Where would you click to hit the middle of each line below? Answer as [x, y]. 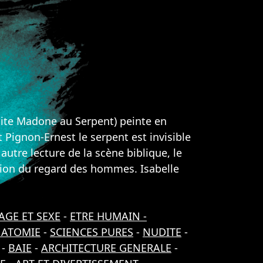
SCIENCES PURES [92, 232]
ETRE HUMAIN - [108, 216]
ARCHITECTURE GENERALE [106, 248]
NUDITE [162, 232]
